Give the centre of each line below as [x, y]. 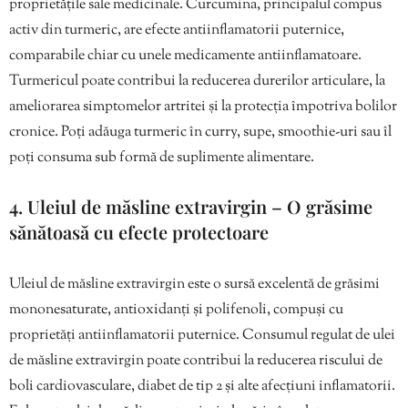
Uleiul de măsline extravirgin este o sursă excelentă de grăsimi [194, 285]
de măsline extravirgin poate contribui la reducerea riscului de [196, 362]
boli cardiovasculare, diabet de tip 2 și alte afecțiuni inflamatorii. [202, 387]
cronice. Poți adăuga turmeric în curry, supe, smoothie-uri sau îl [200, 133]
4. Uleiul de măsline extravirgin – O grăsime [191, 207]
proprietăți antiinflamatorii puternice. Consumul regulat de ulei [202, 336]
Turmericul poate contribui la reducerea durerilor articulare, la [197, 82]
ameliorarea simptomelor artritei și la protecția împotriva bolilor [203, 107]
